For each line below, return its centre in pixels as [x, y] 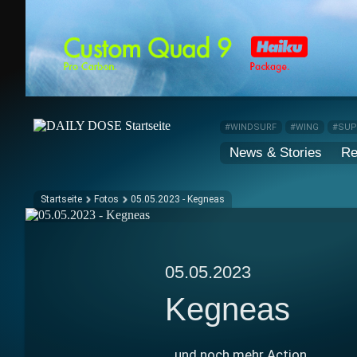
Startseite [61, 200]
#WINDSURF [251, 127]
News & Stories [276, 153]
